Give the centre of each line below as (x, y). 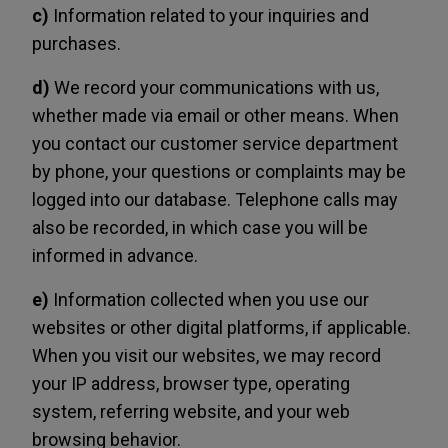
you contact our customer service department (215, 143)
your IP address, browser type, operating (191, 383)
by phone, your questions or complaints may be (219, 171)
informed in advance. (115, 255)
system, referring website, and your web (191, 411)
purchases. (76, 43)
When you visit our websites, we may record (206, 355)
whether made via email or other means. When (215, 115)
